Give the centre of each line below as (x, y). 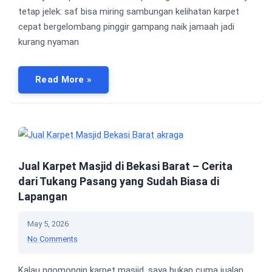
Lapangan (43, 197)
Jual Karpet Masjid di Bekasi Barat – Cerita (125, 166)
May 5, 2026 (48, 224)
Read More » (64, 79)
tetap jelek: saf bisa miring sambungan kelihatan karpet (129, 11)
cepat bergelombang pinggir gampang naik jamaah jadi (126, 26)
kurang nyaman (49, 42)
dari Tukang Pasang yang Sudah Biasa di (119, 182)
